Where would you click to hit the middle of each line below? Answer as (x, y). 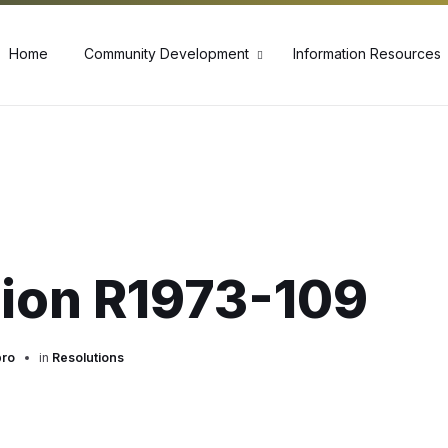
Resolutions (88, 357)
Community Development (166, 53)
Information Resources (367, 53)
